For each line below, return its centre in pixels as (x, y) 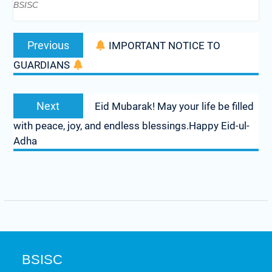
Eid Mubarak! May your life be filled (174, 106)
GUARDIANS (42, 65)
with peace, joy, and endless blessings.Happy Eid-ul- (131, 126)
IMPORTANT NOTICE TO (164, 46)
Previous (48, 45)
